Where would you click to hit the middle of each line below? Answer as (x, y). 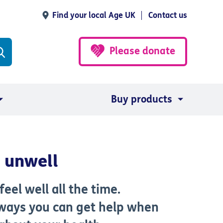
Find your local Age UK (94, 15)
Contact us (168, 15)
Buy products (142, 99)
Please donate (142, 51)
